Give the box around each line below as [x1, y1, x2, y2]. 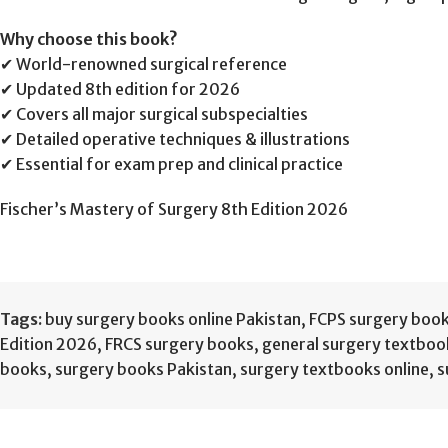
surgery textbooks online [240, 358, 429, 379]
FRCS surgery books [105, 333, 254, 354]
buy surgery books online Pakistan [45, 308, 301, 329]
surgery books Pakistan [55, 358, 232, 379]
